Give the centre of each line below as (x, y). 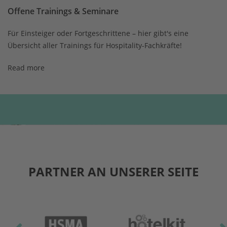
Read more (26, 68)
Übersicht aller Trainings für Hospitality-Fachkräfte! (95, 46)
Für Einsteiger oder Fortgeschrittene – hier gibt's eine (98, 33)
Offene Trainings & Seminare (63, 11)
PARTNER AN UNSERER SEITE (113, 172)
